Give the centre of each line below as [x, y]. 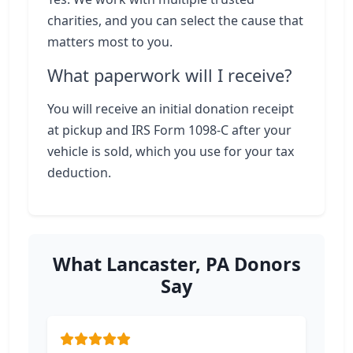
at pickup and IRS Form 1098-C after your [169, 130]
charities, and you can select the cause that [175, 20]
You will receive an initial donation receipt [171, 109]
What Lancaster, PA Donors [176, 264]
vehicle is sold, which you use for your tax [171, 151]
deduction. [79, 173]
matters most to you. [110, 42]
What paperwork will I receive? [169, 75]
